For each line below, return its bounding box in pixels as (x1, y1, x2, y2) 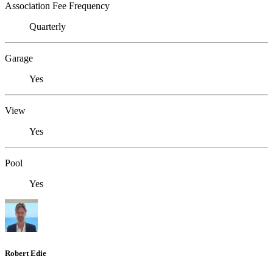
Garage (5, 53, 33, 64)
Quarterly (29, 21, 66, 32)
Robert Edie (5, 248, 46, 258)
